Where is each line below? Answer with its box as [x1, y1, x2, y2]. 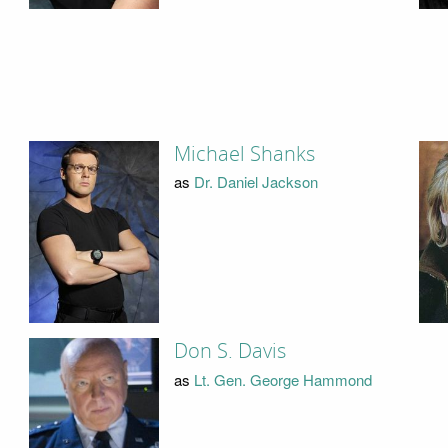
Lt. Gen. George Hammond [193, 368, 372, 390]
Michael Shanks [173, 141, 315, 166]
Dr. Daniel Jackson [193, 171, 318, 193]
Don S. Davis [173, 339, 286, 364]
